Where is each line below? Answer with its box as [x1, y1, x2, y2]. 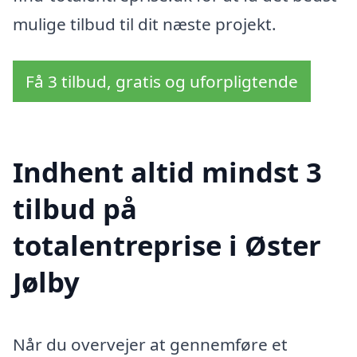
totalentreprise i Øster [13, 226, 321, 264]
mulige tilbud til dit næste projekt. [13, 13, 277, 36]
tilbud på [13, 189, 137, 227]
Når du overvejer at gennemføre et [13, 332, 288, 355]
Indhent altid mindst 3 [13, 152, 322, 190]
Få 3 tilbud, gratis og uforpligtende [25, 70, 298, 93]
